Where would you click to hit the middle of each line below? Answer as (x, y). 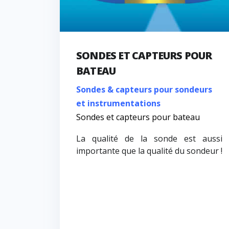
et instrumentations (118, 104)
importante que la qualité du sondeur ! (149, 151)
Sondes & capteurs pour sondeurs (144, 90)
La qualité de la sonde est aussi (149, 139)
